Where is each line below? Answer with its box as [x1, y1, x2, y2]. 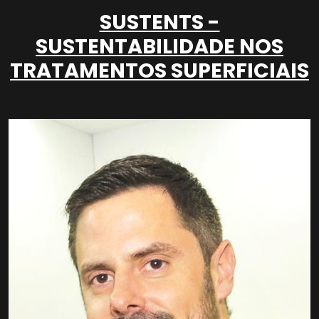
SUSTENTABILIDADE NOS [36, 32, 283, 61]
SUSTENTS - [99, 8, 220, 37]
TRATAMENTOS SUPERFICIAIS [10, 56, 309, 85]
